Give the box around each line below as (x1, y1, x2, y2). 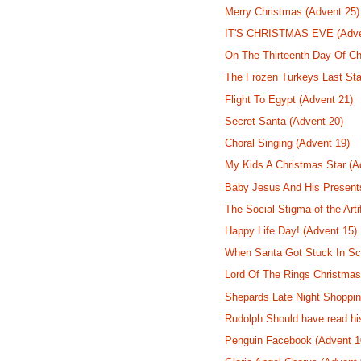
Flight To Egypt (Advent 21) (225, 93, 354, 106)
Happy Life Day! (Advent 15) (225, 224, 358, 237)
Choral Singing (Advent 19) (225, 137, 351, 150)
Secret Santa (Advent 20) (225, 114, 344, 127)
